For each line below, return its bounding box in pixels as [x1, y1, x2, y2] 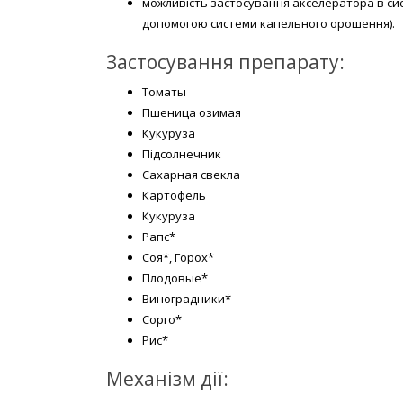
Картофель [142, 186, 206, 203]
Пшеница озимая [142, 103, 241, 121]
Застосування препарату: [106, 49, 345, 75]
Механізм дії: [106, 365, 228, 391]
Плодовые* [142, 269, 208, 286]
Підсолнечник [142, 145, 221, 162]
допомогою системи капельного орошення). [142, 14, 395, 31]
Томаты [142, 83, 186, 100]
